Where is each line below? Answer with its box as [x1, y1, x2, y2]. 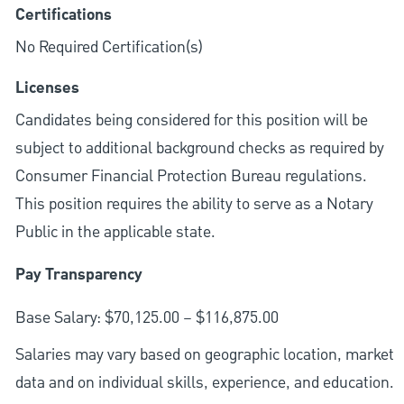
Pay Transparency [14, 262, 142, 289]
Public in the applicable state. [14, 221, 216, 244]
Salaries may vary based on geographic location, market [14, 344, 394, 367]
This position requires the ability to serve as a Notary [14, 193, 373, 216]
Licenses [14, 76, 79, 102]
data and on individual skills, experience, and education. [14, 372, 394, 395]
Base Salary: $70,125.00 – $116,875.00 [14, 307, 279, 330]
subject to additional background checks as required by [14, 137, 384, 161]
